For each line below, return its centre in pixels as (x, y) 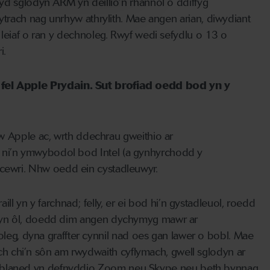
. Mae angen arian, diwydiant (186, 19)
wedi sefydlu (165, 35)
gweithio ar (147, 137)
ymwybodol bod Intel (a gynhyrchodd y (110, 153)
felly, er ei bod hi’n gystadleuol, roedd (168, 203)
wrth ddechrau (86, 137)
